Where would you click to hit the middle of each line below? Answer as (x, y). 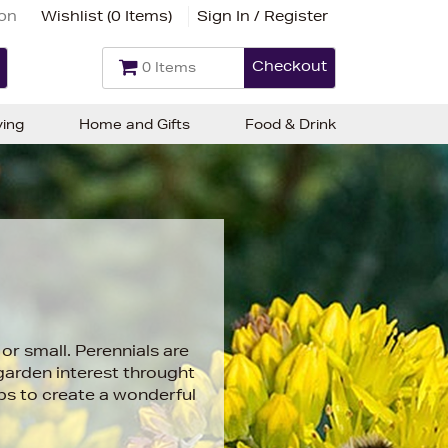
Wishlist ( (76, 15)
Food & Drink (290, 124)
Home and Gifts (134, 124)
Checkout (289, 66)
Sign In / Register (262, 15)
